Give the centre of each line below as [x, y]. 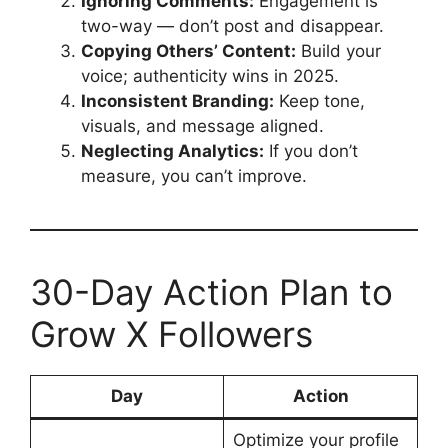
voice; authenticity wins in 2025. [210, 75]
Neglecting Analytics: [172, 150]
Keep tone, [319, 100]
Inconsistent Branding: [177, 100]
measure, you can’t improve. [194, 175]
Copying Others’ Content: [188, 50]
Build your [338, 50]
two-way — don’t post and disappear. [232, 25]
